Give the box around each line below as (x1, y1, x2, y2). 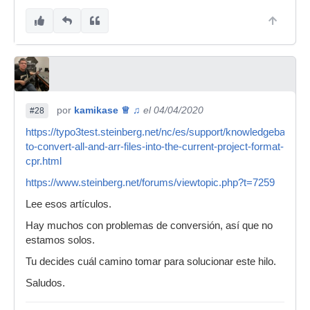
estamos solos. (26, 234, 95, 246)
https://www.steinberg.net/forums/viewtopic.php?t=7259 (26, 176, 275, 188)
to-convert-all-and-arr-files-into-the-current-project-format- (26, 140, 284, 152)
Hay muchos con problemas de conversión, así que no (26, 219, 273, 231)
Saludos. (26, 277, 65, 289)
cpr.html (26, 155, 62, 167)
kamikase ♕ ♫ (74, 104, 140, 116)
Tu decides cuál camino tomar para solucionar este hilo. (26, 255, 276, 267)
